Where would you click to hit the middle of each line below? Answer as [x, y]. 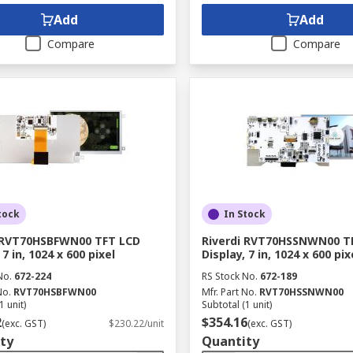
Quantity [230, 341]
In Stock [244, 214]
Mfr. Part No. [229, 292]
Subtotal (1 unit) [236, 305]
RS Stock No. [229, 276]
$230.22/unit [136, 323]
